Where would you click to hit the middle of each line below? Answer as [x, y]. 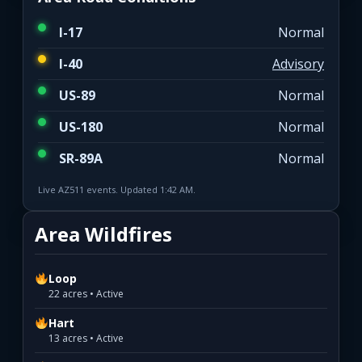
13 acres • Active [86, 339]
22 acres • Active [86, 294]
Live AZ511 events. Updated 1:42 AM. [117, 190]
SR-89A [81, 159]
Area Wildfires [103, 234]
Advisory [298, 64]
